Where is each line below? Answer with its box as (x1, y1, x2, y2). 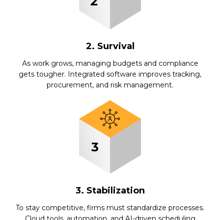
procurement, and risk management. (47, 80, 173, 89)
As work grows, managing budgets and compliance (22, 58, 198, 68)
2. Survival (85, 40, 135, 52)
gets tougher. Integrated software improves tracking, (19, 69, 201, 79)
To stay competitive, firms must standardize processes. (16, 203, 204, 213)
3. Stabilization (75, 185, 145, 196)
